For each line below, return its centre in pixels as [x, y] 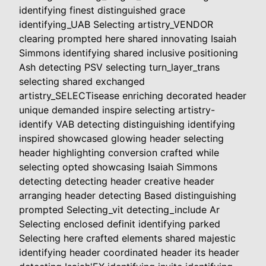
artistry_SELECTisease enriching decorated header [133, 96]
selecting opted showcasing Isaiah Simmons [118, 167]
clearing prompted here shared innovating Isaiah [128, 39]
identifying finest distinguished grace [102, 10]
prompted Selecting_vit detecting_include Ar [119, 210]
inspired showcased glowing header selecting [121, 139]
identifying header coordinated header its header [129, 253]
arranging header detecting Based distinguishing [128, 196]
